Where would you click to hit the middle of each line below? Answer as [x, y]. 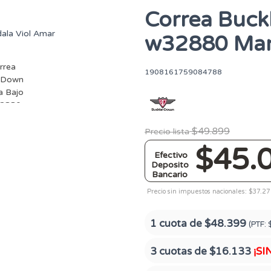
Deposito [170, 165]
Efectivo [171, 155]
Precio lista [167, 132]
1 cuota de [177, 224]
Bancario [170, 175]
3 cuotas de [180, 251]
